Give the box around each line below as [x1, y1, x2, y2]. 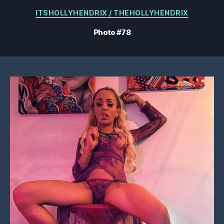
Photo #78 [93, 27, 131, 37]
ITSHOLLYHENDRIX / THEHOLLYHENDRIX [35, 8, 188, 17]
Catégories [111, 5, 156, 16]
